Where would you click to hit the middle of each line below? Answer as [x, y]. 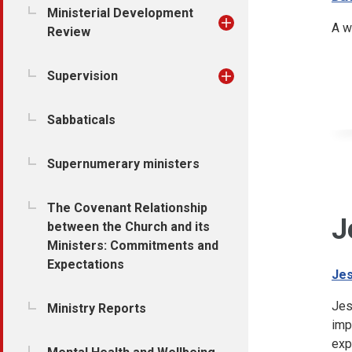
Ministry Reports [97, 308]
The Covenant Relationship [127, 208]
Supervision [82, 76]
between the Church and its [128, 227]
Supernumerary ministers [123, 164]
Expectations [86, 264]
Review [69, 32]
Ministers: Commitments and [133, 246]
